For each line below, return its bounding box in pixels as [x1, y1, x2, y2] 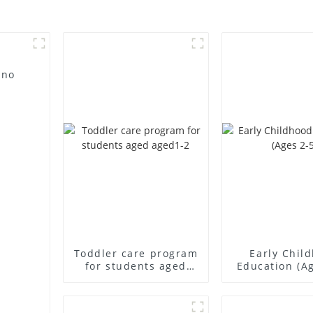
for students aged [85, 259, 187, 273]
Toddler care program [73, 247, 198, 261]
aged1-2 [113, 272, 159, 286]
